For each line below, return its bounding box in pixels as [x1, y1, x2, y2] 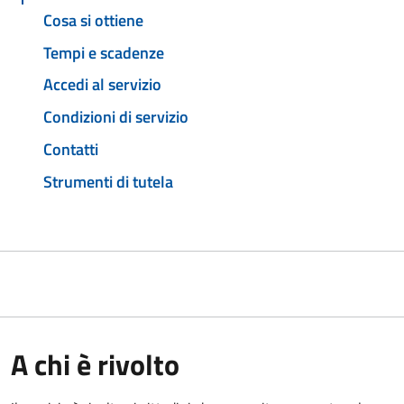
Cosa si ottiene [43, 7, 143, 32]
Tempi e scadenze [43, 40, 164, 65]
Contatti [43, 136, 98, 161]
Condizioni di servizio [43, 105, 188, 130]
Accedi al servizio [43, 72, 161, 97]
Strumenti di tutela [43, 169, 173, 194]
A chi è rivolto [11, 342, 179, 386]
